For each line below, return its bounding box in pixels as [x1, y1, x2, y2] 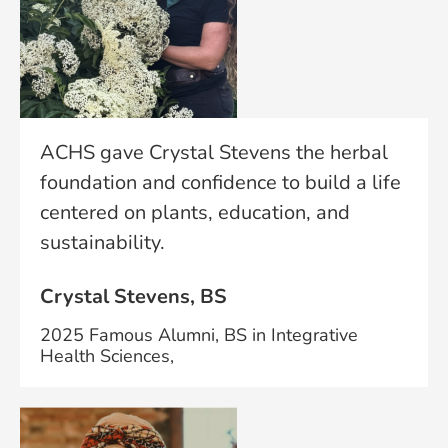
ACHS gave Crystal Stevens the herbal [40, 138, 388, 166]
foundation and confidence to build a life [40, 168, 401, 196]
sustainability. [40, 228, 165, 256]
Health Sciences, [40, 343, 174, 368]
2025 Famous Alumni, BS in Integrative [40, 322, 358, 347]
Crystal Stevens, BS [40, 283, 227, 311]
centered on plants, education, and [40, 198, 350, 226]
